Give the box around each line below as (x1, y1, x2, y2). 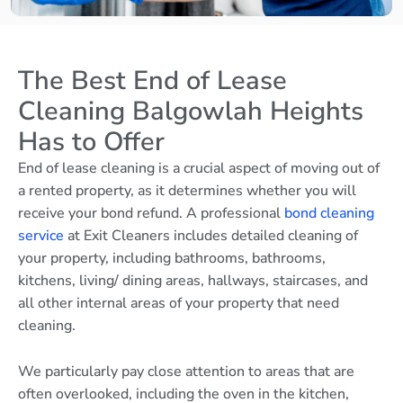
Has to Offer (18, 124, 165, 160)
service (18, 226, 64, 246)
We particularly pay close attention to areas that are (18, 361, 354, 381)
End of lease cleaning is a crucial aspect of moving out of (18, 158, 380, 179)
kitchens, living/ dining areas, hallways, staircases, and (18, 271, 368, 291)
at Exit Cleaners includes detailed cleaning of (64, 226, 358, 246)
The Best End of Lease (18, 63, 287, 99)
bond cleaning (284, 203, 374, 224)
